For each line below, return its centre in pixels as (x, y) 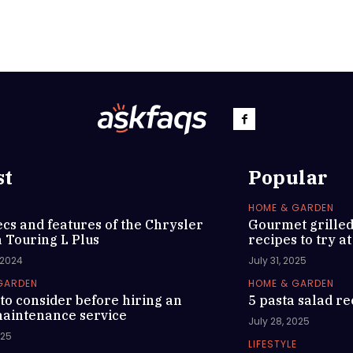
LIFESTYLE (273, 344)
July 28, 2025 (279, 321)
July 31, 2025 (278, 260)
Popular (288, 177)
